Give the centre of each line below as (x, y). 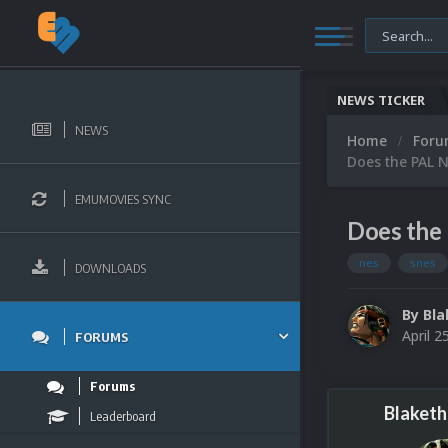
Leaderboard (123, 416)
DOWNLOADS (110, 267)
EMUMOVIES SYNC (123, 198)
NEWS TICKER (381, 100)
